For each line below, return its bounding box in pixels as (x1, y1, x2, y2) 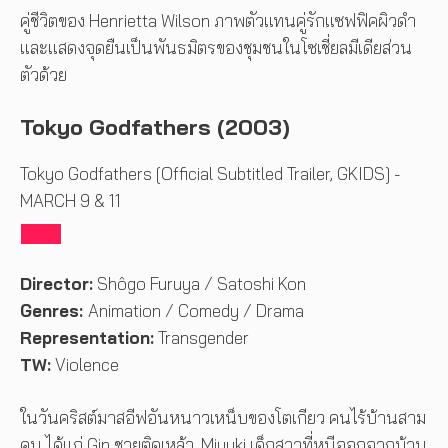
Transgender (154, 327, 253, 349)
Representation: (20, 327, 154, 349)
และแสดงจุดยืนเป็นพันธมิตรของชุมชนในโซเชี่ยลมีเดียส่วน (20, 37, 412, 59)
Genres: (20, 300, 88, 322)
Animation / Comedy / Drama (88, 300, 304, 322)
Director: (20, 273, 93, 295)
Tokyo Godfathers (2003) (20, 112, 290, 141)
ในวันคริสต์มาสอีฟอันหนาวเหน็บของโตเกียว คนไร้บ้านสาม (20, 406, 426, 428)
